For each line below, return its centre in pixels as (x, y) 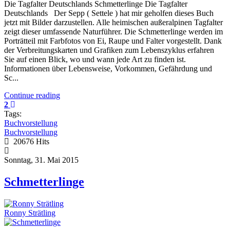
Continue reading (32, 95)
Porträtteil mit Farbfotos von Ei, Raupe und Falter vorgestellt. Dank (113, 41)
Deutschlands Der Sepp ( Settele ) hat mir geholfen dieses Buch (109, 13)
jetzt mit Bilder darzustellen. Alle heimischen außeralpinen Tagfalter (113, 23)
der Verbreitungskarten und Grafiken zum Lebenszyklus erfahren (109, 50)
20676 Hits (29, 142)
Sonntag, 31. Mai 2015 (41, 160)
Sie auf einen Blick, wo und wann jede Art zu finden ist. (95, 60)
